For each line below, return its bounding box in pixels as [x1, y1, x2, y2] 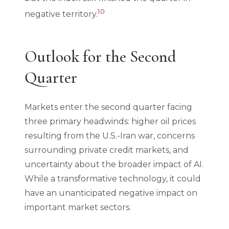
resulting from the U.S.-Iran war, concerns [25, 131, 195, 141]
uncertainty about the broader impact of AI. [25, 159, 203, 170]
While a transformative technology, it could [25, 174, 201, 184]
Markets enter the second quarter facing [25, 102, 192, 112]
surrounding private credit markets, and [25, 145, 189, 155]
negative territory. [25, 9, 98, 19]
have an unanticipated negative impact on [25, 188, 197, 198]
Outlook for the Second [25, 47, 176, 67]
